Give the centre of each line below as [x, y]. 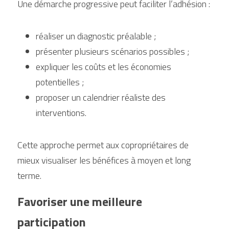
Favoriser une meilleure [80, 201]
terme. [29, 176]
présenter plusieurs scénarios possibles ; [112, 51]
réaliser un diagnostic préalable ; [96, 36]
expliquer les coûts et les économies [104, 67]
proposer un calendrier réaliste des [101, 97]
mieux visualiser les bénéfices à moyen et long [104, 160]
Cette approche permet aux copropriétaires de [103, 145]
